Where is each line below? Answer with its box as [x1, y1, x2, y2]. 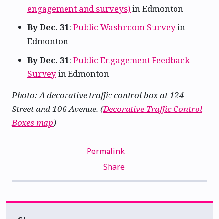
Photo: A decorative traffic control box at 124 [12, 89, 184, 101]
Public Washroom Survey [73, 22, 175, 33]
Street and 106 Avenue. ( [12, 103, 103, 114]
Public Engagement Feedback [73, 54, 190, 66]
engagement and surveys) [27, 3, 131, 15]
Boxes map [12, 116, 53, 128]
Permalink [86, 145, 125, 156]
